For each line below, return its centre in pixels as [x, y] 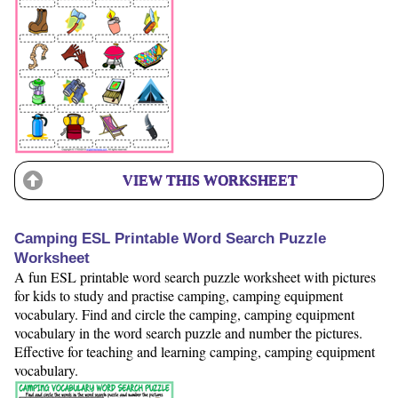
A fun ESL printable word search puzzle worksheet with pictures [195, 276]
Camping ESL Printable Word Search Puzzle [170, 238]
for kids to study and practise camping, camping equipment [179, 295]
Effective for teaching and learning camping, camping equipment [195, 351]
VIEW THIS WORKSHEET [210, 179]
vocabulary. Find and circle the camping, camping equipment [184, 314]
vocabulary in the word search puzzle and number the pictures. [188, 332]
